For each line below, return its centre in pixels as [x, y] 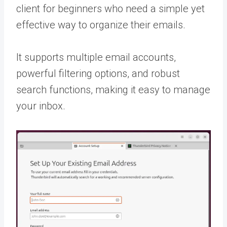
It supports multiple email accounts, [96, 58]
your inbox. [41, 106]
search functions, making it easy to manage [113, 90]
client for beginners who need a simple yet [110, 9]
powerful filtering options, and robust [98, 74]
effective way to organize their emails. [101, 25]
